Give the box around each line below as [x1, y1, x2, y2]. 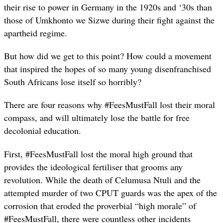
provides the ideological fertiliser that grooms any [4, 160, 183, 173]
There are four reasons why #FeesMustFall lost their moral [4, 99, 215, 111]
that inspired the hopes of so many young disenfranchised [4, 63, 211, 75]
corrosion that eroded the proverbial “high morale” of [4, 199, 196, 212]
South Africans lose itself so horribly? [4, 76, 141, 88]
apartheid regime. [4, 27, 67, 39]
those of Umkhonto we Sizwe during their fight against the [4, 14, 215, 26]
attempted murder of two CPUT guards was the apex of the [4, 186, 217, 199]
